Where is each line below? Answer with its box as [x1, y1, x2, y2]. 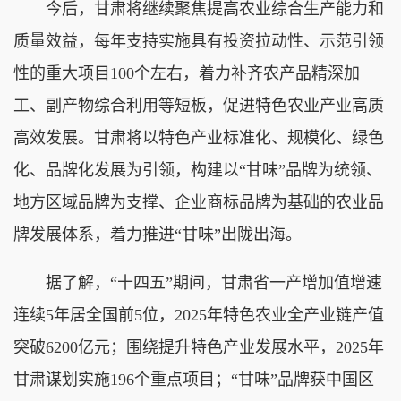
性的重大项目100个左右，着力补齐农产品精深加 [13, 64, 360, 82]
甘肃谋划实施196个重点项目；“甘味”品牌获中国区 [13, 370, 374, 388]
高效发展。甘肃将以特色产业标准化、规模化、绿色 [13, 128, 384, 147]
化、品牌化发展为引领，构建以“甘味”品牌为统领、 [13, 160, 382, 179]
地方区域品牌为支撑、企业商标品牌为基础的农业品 [13, 192, 384, 211]
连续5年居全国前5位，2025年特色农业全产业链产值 [13, 305, 384, 324]
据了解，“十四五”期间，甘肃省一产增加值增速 [13, 273, 382, 292]
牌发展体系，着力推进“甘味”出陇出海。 [13, 225, 302, 243]
